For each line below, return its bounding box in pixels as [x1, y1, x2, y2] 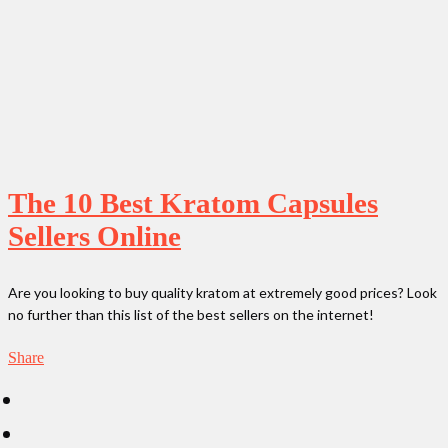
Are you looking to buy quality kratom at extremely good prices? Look [8, 283, 437, 301]
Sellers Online [8, 219, 181, 252]
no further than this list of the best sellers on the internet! [8, 305, 374, 323]
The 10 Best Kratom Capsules [8, 186, 378, 219]
